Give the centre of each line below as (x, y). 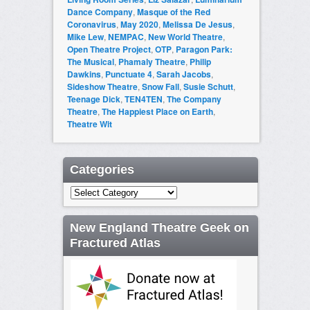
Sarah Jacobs (183, 74)
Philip (200, 62)
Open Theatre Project (109, 49)
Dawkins (84, 74)
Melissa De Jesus (197, 25)
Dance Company (100, 12)
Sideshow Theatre (102, 87)
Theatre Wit (89, 124)
